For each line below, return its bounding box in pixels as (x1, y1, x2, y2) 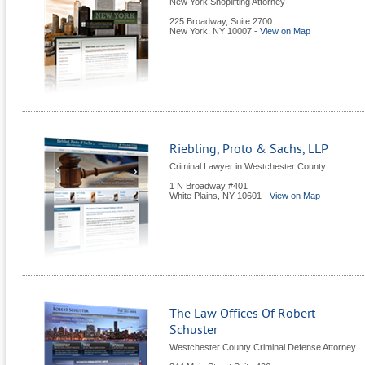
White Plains (169, 191, 218, 200)
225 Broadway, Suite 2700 (169, 16, 272, 26)
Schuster (169, 323, 218, 337)
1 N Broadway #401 (169, 181, 248, 191)
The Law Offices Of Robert (169, 306, 315, 321)
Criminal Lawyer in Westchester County (169, 161, 326, 171)
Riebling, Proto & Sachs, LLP (169, 142, 328, 156)
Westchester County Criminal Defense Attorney (169, 342, 356, 352)
